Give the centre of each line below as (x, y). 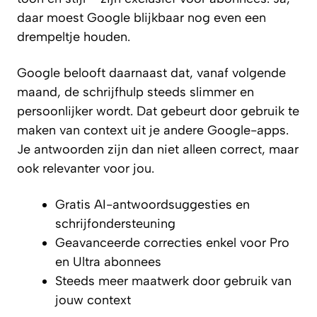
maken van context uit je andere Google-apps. (153, 130)
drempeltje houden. (74, 36)
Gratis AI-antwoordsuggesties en (152, 204)
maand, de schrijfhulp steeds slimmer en (136, 92)
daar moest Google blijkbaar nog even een (142, 17)
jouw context (93, 300)
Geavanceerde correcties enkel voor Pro (172, 242)
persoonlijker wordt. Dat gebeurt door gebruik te (158, 111)
